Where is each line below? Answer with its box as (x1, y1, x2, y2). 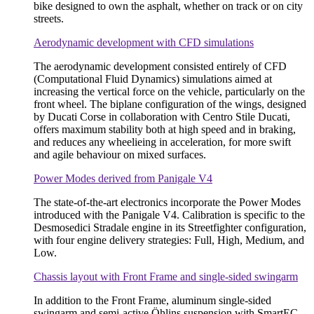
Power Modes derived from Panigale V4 (34, 172, 212, 184)
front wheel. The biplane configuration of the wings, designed (34, 97, 306, 110)
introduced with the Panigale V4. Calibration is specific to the (34, 208, 305, 221)
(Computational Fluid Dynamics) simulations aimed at (34, 72, 272, 85)
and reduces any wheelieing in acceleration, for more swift (34, 135, 291, 148)
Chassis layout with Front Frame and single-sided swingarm (34, 270, 298, 282)
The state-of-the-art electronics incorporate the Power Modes (34, 196, 301, 208)
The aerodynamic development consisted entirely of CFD (34, 60, 287, 72)
